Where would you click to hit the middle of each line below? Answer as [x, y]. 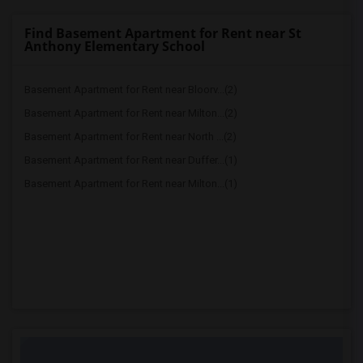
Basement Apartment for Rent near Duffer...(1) [131, 160]
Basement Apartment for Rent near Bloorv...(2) [131, 90]
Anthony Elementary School [115, 46]
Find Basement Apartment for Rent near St [163, 33]
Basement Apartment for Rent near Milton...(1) [131, 184]
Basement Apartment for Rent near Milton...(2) [131, 113]
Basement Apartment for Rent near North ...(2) [130, 137]
